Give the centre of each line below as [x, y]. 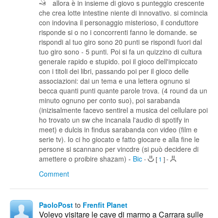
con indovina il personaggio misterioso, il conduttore [119, 23]
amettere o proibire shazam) [84, 159]
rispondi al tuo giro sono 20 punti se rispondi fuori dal [120, 42]
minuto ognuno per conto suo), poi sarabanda [109, 100]
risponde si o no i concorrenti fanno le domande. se [118, 32]
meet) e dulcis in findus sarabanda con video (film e [118, 130]
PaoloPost [56, 205]
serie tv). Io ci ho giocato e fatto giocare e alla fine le [119, 139]
